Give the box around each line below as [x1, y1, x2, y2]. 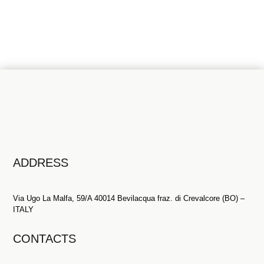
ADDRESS [13, 156, 69, 169]
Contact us [108, 5, 156, 17]
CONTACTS [13, 232, 77, 245]
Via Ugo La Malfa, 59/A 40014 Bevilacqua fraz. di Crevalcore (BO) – [13, 193, 245, 203]
